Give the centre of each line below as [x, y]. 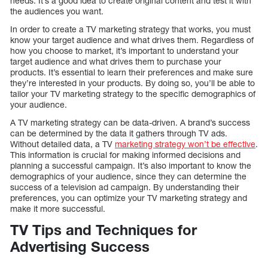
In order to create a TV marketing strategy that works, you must [130, 29]
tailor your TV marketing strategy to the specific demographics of [133, 93]
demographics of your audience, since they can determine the [128, 176]
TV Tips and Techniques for [103, 229]
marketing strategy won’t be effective [185, 144]
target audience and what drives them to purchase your [116, 61]
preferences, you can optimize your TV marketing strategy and [129, 197]
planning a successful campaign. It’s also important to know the [131, 165]
